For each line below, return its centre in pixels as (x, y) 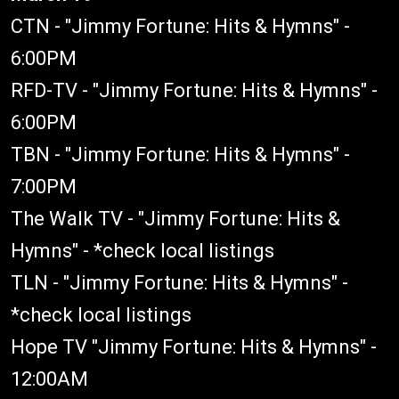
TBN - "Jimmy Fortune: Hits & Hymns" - (180, 155)
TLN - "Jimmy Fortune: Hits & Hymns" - (179, 283)
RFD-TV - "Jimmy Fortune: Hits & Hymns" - (194, 90)
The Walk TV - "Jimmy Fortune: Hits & (175, 219)
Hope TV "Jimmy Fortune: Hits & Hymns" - (194, 347)
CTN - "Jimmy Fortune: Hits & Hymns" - (180, 26)
